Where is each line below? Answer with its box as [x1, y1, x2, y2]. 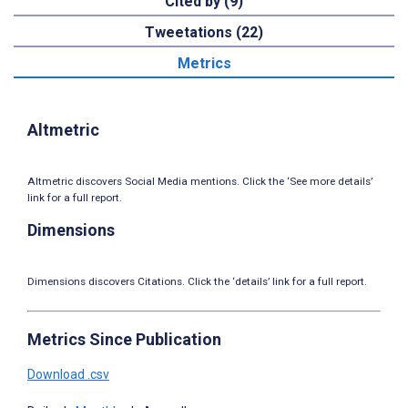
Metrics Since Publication [27, 330, 221, 350]
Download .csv [27, 367, 109, 382]
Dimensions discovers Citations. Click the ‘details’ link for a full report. [27, 275, 367, 289]
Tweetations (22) [145, 24, 263, 42]
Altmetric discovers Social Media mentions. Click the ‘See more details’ [27, 175, 372, 189]
